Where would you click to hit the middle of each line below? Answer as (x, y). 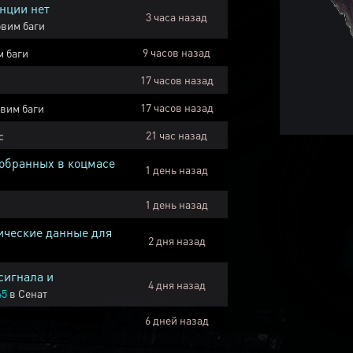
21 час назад (176, 135)
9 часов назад (176, 52)
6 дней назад (176, 320)
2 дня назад (176, 240)
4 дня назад (176, 284)
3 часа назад (176, 17)
